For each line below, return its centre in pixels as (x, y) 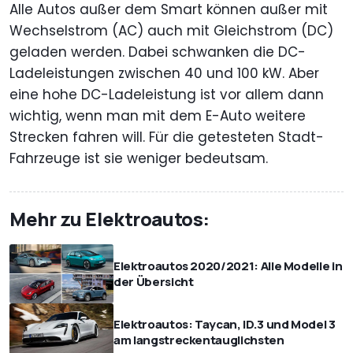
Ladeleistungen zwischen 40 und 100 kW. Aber (164, 74)
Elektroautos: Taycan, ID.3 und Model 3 (225, 324)
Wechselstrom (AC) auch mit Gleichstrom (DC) (171, 31)
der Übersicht (154, 281)
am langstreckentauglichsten (199, 340)
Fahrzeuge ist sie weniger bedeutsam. (139, 159)
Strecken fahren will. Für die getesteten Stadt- (167, 137)
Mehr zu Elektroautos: (110, 219)
